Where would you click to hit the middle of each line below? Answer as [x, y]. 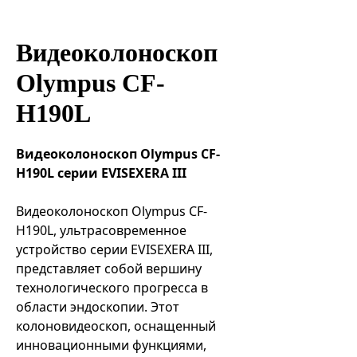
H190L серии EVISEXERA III [101, 173]
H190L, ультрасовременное [101, 230]
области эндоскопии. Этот [98, 307]
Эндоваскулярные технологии [121, 29]
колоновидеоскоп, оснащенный [116, 326]
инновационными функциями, [111, 345]
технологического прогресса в [112, 288]
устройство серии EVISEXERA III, [114, 249]
